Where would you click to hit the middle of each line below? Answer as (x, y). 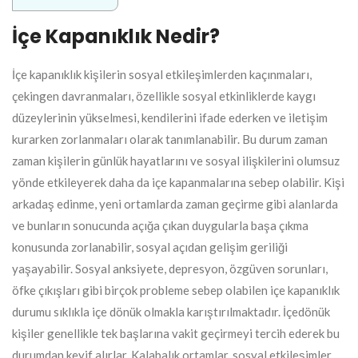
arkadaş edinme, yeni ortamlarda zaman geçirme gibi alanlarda (175, 203)
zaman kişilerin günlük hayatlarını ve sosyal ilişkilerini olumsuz (176, 160)
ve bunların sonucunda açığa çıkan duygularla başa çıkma (160, 225)
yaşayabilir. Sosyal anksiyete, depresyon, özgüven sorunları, (170, 268)
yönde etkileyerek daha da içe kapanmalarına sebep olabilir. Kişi (178, 182)
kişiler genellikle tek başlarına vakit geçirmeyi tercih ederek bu (176, 333)
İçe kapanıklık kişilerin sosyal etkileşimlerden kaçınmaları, (162, 74)
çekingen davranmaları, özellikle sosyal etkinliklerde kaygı (164, 95)
